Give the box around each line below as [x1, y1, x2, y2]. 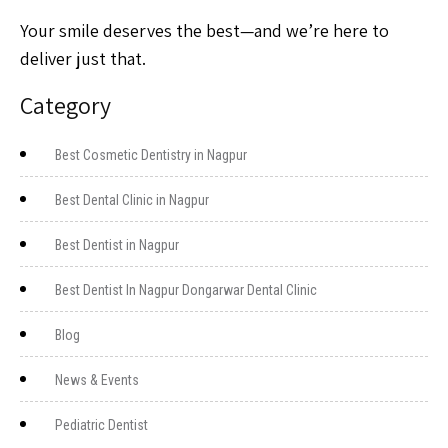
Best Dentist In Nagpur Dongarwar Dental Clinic [55, 282, 317, 299]
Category [20, 89, 111, 122]
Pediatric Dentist [55, 417, 148, 434]
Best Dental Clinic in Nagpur [55, 192, 209, 209]
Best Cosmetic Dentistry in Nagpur [55, 147, 247, 164]
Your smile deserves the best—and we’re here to [20, 19, 389, 43]
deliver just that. [20, 47, 146, 71]
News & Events [55, 372, 139, 389]
